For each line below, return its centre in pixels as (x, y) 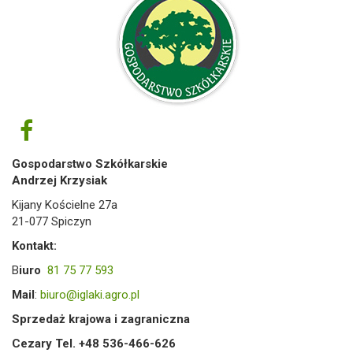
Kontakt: (34, 245)
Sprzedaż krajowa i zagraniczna (101, 319)
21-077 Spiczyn (52, 221)
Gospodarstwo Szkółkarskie (90, 163)
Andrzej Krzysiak (59, 180)
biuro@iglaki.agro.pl (90, 294)
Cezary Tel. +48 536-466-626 (94, 343)
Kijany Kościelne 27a (65, 204)
